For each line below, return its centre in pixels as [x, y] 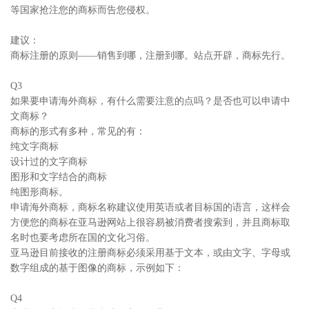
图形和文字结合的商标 [59, 177]
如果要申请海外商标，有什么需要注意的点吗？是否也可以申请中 [150, 101]
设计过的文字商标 [49, 162]
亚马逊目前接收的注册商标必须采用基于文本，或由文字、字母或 [150, 253]
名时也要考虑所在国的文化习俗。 [83, 238]
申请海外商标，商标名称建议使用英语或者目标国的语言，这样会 [150, 207]
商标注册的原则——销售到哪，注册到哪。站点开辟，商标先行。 [150, 56]
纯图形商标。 [39, 192]
